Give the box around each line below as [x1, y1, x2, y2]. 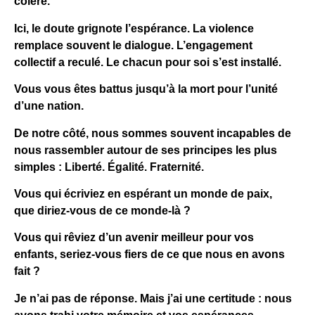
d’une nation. [14, 100, 84, 112]
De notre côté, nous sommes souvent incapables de [14, 127, 291, 139]
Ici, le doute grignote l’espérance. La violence [14, 22, 254, 34]
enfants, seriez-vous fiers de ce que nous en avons [14, 248, 285, 261]
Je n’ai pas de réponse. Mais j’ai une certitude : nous [14, 292, 292, 304]
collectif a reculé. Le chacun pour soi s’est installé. [14, 56, 281, 68]
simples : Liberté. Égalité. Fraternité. [14, 160, 204, 173]
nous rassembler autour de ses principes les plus [14, 143, 277, 156]
